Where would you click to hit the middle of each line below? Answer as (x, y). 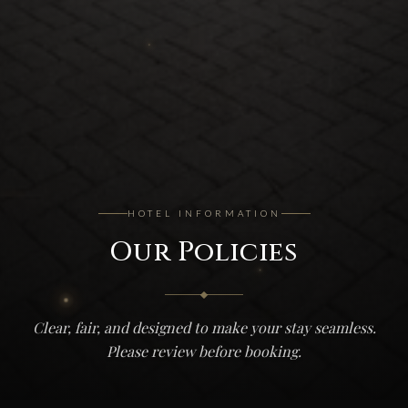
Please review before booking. (204, 351)
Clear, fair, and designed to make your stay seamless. (204, 327)
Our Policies (204, 252)
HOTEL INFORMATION (204, 213)
